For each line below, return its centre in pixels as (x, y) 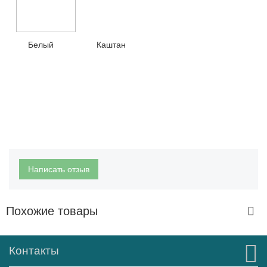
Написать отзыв (59, 170)
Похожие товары (52, 211)
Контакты (34, 251)
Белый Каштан (67, 45)
